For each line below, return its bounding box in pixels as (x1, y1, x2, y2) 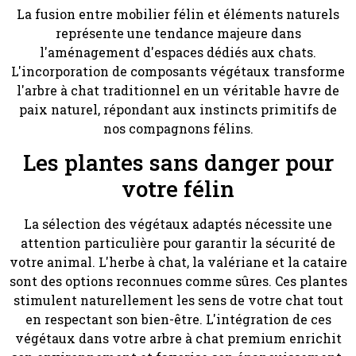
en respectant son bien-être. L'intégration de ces (25, 311, 331, 328)
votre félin (122, 174, 234, 204)
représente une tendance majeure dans (55, 24, 301, 41)
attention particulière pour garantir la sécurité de (21, 234, 335, 252)
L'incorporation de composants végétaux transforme (11, 62, 345, 79)
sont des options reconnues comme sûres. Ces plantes (9, 273, 347, 290)
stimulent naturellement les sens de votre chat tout (13, 292, 343, 309)
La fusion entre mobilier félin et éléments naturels (17, 5, 339, 22)
